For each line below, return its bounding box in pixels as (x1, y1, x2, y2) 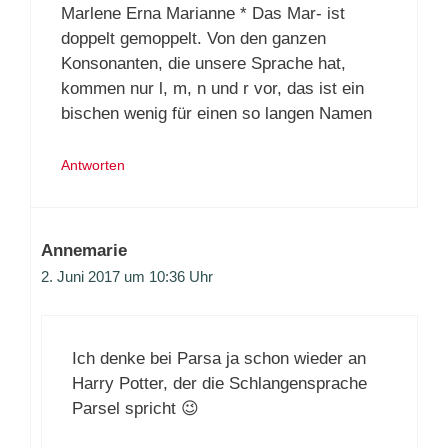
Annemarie (41, 240, 127, 260)
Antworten (61, 156, 125, 173)
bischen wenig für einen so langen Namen (61, 104, 372, 124)
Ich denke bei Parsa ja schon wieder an (72, 349, 366, 369)
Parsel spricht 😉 (72, 399, 199, 419)
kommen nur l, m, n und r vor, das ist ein (61, 79, 364, 99)
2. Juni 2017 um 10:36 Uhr (41, 267, 213, 285)
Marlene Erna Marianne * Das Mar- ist (61, 4, 345, 24)
